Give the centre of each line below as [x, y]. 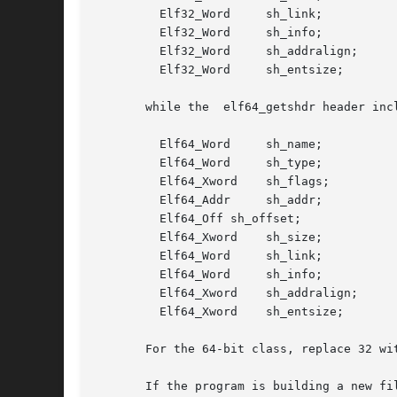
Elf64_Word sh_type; [124, 163]
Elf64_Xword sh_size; [124, 237]
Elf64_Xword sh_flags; [124, 182]
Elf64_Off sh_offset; [124, 219]
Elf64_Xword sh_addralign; [124, 293]
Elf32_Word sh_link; [124, 14]
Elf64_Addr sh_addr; [124, 200]
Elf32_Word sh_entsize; [124, 70]
